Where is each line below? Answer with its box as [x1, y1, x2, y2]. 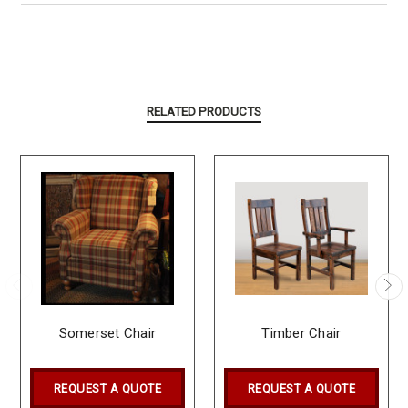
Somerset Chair [58, 324, 157, 342]
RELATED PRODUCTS [146, 104, 261, 119]
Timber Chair [261, 324, 342, 342]
